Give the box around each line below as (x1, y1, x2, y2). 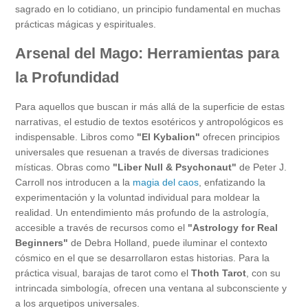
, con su (246, 267, 280, 278)
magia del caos (133, 176, 199, 188)
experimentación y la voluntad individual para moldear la (15, 191, 260, 203)
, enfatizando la (199, 176, 265, 188)
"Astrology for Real (188, 221, 278, 233)
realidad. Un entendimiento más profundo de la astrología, (15, 206, 269, 218)
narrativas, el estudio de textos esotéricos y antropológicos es (15, 115, 283, 127)
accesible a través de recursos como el (15, 221, 188, 233)
